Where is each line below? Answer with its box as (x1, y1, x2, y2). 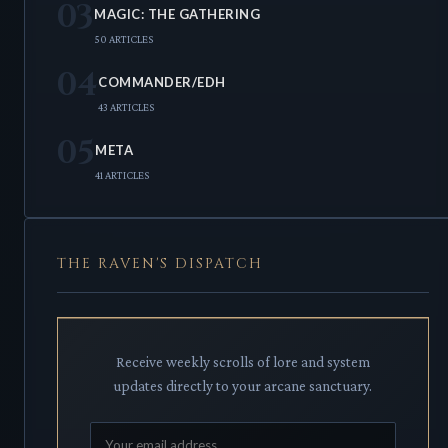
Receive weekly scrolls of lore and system (115, 354, 370, 371)
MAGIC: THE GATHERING (94, 6, 260, 23)
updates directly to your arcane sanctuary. (113, 378, 373, 395)
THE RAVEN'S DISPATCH (57, 254, 263, 274)
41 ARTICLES (95, 169, 149, 182)
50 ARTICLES (94, 33, 153, 46)
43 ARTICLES (98, 101, 154, 114)
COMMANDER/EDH (98, 74, 226, 91)
